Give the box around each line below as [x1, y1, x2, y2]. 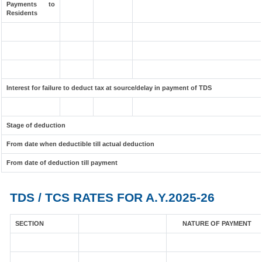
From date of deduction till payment [6, 159, 118, 166]
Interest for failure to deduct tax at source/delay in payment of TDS [6, 84, 212, 91]
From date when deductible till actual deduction [6, 140, 154, 147]
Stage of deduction [6, 122, 65, 129]
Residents [6, 9, 37, 16]
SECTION [15, 220, 44, 227]
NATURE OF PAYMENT [182, 220, 251, 227]
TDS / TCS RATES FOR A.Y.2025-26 [10, 191, 218, 204]
